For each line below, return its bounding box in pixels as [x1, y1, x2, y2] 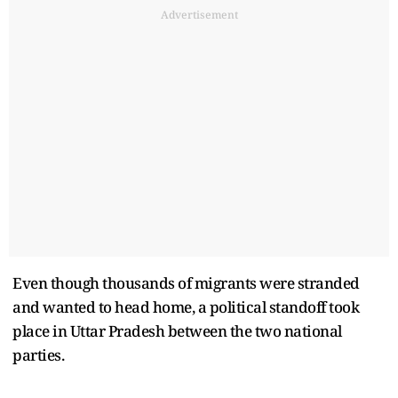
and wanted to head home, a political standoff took [12, 296, 359, 317]
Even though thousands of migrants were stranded [12, 272, 360, 293]
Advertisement [160, 6, 238, 22]
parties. [12, 344, 68, 365]
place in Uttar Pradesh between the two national [12, 320, 342, 341]
